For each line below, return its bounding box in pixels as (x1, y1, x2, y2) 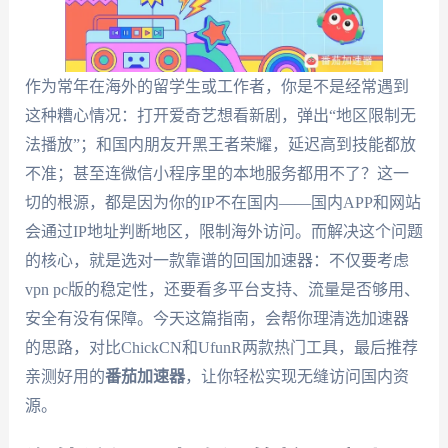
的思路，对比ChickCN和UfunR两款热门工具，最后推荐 (24, 339, 418, 356)
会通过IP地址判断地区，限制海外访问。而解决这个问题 (24, 223, 423, 240)
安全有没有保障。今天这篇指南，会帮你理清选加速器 (24, 310, 409, 327)
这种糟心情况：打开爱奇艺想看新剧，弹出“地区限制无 (24, 107, 416, 124)
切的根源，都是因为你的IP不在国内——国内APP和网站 (24, 194, 421, 211)
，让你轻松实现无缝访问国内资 (184, 368, 409, 385)
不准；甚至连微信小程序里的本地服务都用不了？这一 (24, 165, 409, 182)
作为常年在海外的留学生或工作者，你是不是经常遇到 (24, 78, 409, 95)
